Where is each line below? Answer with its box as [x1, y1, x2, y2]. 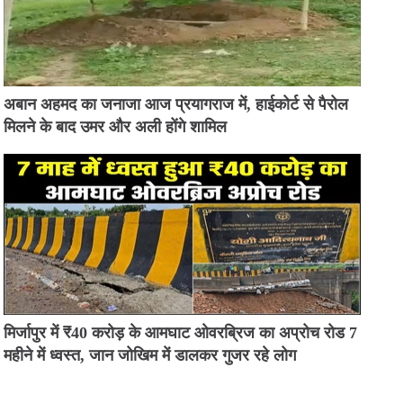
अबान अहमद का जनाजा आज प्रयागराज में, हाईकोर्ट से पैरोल [4, 94, 349, 113]
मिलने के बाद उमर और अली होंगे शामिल [4, 117, 228, 136]
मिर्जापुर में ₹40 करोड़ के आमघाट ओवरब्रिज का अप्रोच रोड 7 [4, 324, 358, 343]
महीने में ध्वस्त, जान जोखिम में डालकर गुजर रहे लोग [4, 346, 297, 365]
